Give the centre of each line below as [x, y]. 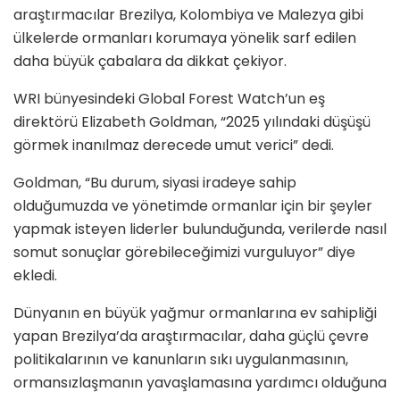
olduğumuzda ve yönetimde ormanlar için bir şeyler [193, 206]
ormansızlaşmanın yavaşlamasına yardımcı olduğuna [200, 383]
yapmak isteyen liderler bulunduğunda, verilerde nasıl [200, 229]
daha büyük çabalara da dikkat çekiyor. [150, 62]
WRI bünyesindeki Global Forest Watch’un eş [169, 99]
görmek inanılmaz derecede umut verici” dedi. [174, 146]
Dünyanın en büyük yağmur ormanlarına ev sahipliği [195, 313]
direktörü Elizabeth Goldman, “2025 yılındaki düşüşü [192, 122]
